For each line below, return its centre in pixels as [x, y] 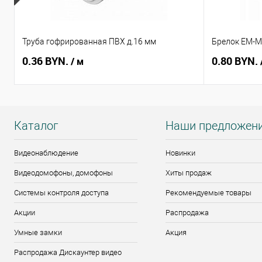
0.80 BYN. [236, 61]
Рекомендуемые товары [209, 193]
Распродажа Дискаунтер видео [68, 253]
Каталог [36, 126]
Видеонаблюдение [46, 153]
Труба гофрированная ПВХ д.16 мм [89, 42]
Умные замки [38, 233]
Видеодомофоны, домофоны [63, 173]
